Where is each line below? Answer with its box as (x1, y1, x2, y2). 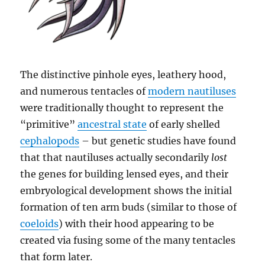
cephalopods (20, 135, 80, 147)
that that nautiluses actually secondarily (20, 151, 212, 164)
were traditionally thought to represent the (20, 102, 224, 114)
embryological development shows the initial (20, 185, 232, 197)
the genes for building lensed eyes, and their (20, 168, 229, 180)
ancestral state (77, 118, 147, 131)
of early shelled (147, 118, 221, 131)
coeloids (20, 218, 59, 230)
